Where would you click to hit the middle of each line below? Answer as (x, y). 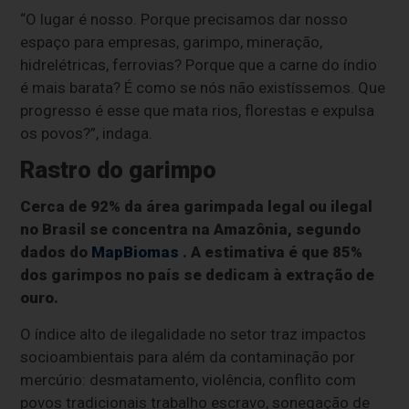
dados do (56, 252)
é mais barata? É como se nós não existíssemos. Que (203, 88)
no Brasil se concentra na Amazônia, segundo (191, 230)
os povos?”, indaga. (87, 134)
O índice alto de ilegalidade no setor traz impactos (194, 335)
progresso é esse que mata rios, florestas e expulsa (198, 111)
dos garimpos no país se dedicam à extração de (198, 275)
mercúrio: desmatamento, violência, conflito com (189, 380)
